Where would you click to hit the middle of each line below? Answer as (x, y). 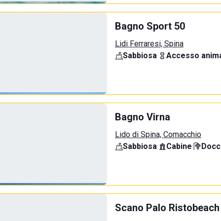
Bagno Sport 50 (150, 26)
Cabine (179, 146)
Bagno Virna (143, 117)
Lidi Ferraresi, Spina (149, 44)
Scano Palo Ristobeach (167, 208)
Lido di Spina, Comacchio (158, 134)
